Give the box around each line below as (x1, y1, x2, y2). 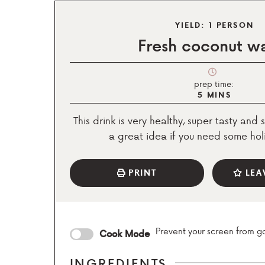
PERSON (216, 19, 254, 30)
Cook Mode (99, 227, 150, 241)
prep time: (193, 77, 234, 89)
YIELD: (174, 19, 209, 30)
